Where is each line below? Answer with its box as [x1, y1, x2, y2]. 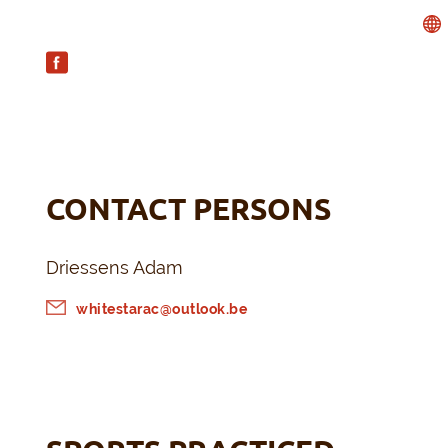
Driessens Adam [46, 257, 184, 279]
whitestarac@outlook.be [76, 301, 248, 318]
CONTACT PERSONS [46, 192, 332, 227]
